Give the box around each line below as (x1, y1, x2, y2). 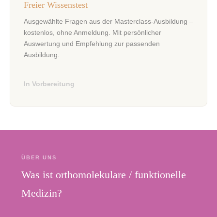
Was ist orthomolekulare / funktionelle (21, 169, 186, 181)
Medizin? (21, 187, 62, 199)
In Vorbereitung (24, 80, 75, 88)
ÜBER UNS (21, 155, 57, 160)
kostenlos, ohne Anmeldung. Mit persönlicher (24, 28, 161, 36)
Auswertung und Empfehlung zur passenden (24, 39, 160, 47)
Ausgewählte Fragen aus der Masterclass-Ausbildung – (24, 17, 193, 25)
